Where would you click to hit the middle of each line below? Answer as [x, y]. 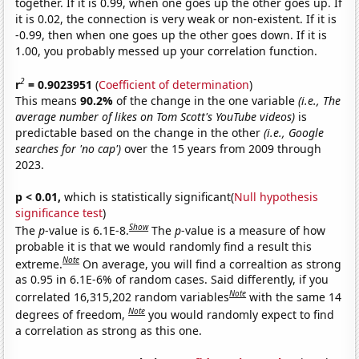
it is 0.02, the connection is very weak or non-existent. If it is [176, 19]
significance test [59, 212]
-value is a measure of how [254, 230]
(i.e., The [320, 100]
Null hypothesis [276, 196]
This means [48, 100]
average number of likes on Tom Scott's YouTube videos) [155, 116]
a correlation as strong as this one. [109, 330]
